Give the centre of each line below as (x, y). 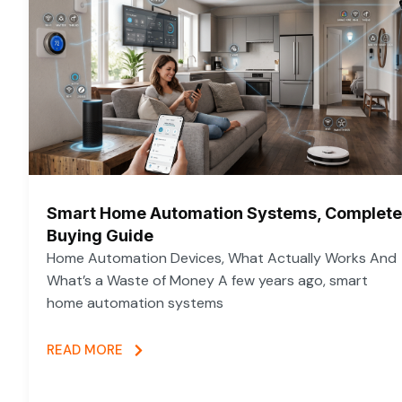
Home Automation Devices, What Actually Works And (222, 258)
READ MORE (85, 350)
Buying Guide (100, 235)
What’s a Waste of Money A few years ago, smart (207, 280)
